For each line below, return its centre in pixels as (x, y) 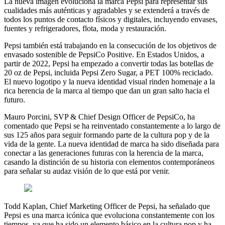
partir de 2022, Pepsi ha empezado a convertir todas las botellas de (109, 63)
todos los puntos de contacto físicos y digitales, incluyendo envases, (111, 19)
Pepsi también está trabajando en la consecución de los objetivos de (110, 45)
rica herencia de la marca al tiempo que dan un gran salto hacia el (107, 90)
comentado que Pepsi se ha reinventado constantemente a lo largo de (112, 126)
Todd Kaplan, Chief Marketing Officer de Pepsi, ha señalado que (107, 206)
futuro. (15, 99)
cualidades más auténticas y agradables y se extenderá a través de (107, 10)
